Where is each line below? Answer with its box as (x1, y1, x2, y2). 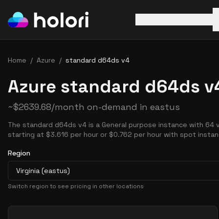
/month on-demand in (51, 101, 150, 112)
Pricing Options (7, 206, 66, 216)
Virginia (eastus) (16, 166, 70, 175)
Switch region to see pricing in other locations (8, 182, 144, 190)
